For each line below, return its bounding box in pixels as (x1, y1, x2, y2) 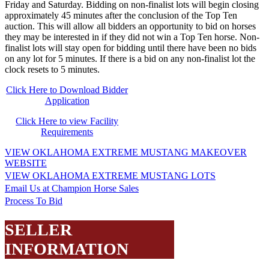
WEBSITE (5, 157, 47, 168)
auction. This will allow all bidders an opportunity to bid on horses (5, 20, 256, 31)
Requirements (41, 126, 94, 137)
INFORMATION (5, 239, 128, 258)
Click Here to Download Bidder (6, 84, 128, 95)
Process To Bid (5, 195, 62, 206)
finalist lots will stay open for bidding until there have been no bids (5, 42, 256, 53)
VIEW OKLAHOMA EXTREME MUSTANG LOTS (5, 170, 216, 181)
